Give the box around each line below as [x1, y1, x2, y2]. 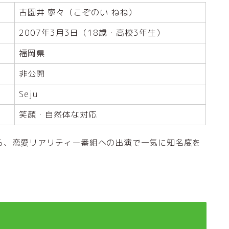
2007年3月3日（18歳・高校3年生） [19, 27, 165, 39]
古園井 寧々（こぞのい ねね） [19, 7, 137, 18]
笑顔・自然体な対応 [19, 109, 97, 121]
